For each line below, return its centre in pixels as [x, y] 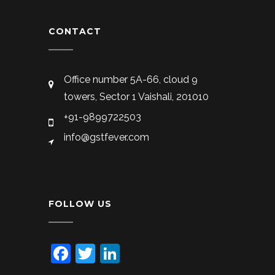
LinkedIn [158, 253]
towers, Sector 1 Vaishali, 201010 [136, 97]
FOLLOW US [80, 204]
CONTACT [75, 31]
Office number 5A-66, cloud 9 [131, 79]
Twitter [126, 253]
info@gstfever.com [107, 137]
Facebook [114, 253]
